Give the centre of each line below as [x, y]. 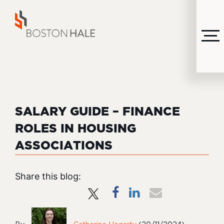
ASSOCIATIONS [64, 146]
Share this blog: [48, 176]
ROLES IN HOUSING [75, 129]
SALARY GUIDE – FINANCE [97, 112]
